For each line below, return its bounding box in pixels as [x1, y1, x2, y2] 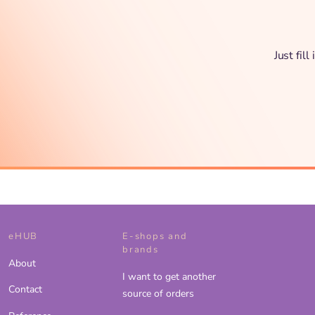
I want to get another [122, 270, 216, 283]
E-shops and [122, 230, 188, 243]
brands [122, 243, 159, 256]
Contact [8, 283, 42, 297]
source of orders [122, 287, 194, 300]
